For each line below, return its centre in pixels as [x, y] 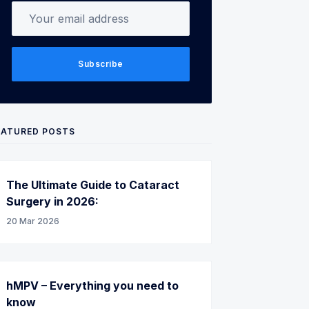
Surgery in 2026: [52, 201]
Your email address [62, 10]
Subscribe [101, 64]
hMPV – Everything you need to [92, 286]
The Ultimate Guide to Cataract [93, 185]
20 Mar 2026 [33, 221]
